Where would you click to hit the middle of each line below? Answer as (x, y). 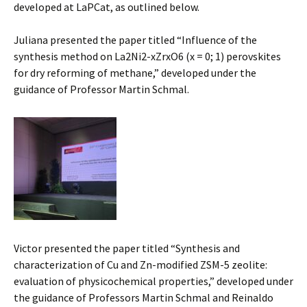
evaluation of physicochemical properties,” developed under (153, 281)
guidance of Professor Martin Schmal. (101, 89)
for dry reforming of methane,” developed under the (135, 73)
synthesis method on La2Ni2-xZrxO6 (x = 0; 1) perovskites (147, 57)
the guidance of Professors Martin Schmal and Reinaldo (144, 298)
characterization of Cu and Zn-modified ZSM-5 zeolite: (140, 265)
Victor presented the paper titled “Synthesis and (127, 248)
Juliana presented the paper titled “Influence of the (135, 40)
